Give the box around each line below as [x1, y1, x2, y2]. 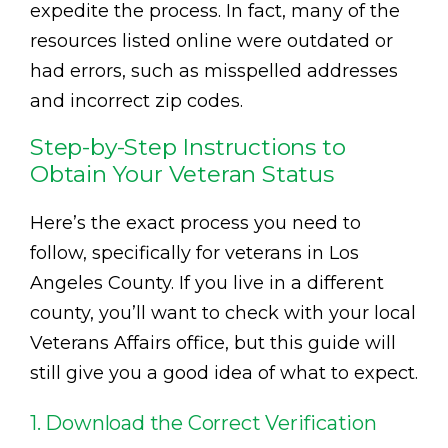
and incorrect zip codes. [30, 90, 243, 113]
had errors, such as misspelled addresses [30, 60, 398, 83]
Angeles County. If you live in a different [30, 272, 384, 295]
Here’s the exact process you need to [30, 212, 361, 235]
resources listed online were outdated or [30, 30, 393, 53]
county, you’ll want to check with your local [30, 302, 416, 325]
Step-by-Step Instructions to [30, 133, 346, 162]
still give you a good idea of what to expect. [30, 362, 418, 385]
